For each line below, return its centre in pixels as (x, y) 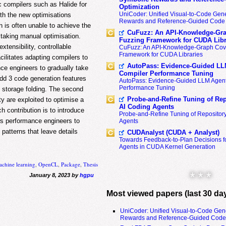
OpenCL (48, 164)
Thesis (91, 164)
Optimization (139, 7)
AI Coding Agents (146, 107)
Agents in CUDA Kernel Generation (167, 147)
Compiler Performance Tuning (166, 73)
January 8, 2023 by (54, 175)
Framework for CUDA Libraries (161, 54)
